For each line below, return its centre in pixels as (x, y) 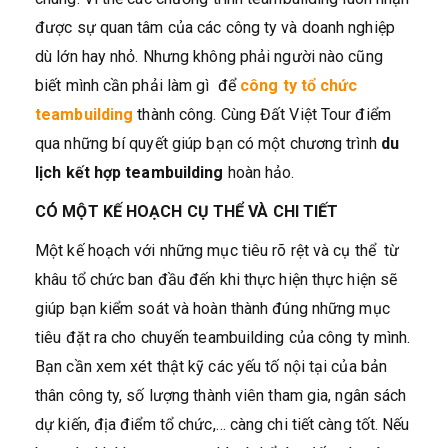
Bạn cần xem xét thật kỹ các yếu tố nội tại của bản (211, 366)
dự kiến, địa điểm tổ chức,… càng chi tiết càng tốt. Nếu (222, 424)
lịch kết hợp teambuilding (129, 172)
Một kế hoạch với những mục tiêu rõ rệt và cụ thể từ (217, 250)
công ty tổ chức (299, 85)
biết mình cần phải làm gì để (138, 85)
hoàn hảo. (259, 172)
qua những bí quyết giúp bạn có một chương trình (208, 143)
